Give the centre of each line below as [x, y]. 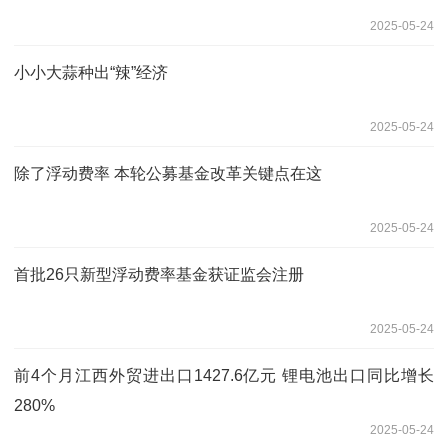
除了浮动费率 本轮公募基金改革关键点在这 [168, 173]
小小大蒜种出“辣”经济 [91, 72]
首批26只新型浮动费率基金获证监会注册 [159, 274]
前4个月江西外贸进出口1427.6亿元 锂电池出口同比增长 [224, 375]
